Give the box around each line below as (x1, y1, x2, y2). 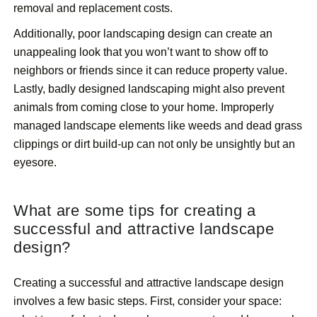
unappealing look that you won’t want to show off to (13, 46, 268, 59)
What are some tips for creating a (13, 202, 257, 220)
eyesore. (13, 156, 57, 169)
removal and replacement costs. (13, 2, 173, 15)
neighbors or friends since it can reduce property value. (13, 64, 287, 77)
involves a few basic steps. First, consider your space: (13, 295, 282, 308)
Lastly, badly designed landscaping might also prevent (13, 83, 284, 96)
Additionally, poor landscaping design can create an (13, 28, 272, 40)
